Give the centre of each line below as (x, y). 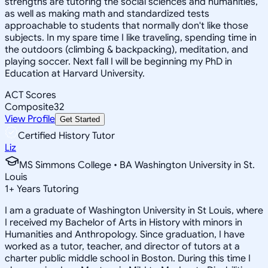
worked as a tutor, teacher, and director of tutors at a (122, 246)
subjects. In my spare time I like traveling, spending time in (131, 37)
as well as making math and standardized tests (107, 13)
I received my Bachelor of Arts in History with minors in (124, 222)
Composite (29, 107)
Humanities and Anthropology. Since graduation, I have (125, 234)
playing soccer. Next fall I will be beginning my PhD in (118, 61)
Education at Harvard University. (75, 73)
